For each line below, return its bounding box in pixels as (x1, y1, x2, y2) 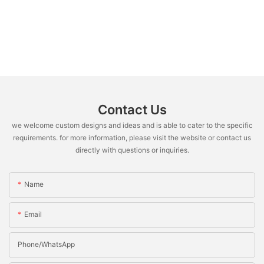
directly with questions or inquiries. (75, 146, 189, 155)
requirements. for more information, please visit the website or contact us (13, 133, 251, 143)
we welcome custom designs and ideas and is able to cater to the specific (11, 121, 253, 130)
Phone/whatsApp (18, 240, 75, 249)
